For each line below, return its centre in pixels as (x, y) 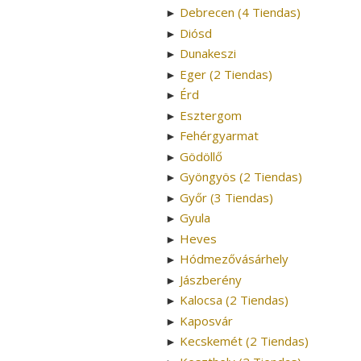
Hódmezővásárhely (234, 259)
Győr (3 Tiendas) (226, 197)
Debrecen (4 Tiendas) (240, 12)
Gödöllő (201, 156)
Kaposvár (206, 320)
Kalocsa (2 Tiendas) (234, 300)
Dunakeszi (208, 54)
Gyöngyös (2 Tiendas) (241, 177)
